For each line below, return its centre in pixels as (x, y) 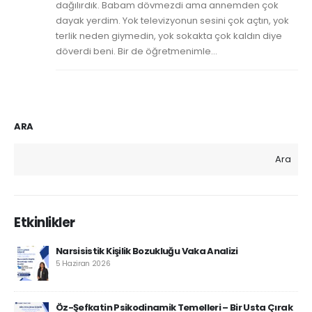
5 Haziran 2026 (83, 264)
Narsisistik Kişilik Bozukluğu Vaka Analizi (147, 251)
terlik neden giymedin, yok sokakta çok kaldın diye (169, 36)
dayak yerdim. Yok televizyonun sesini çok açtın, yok (172, 20)
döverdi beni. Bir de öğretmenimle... (136, 51)
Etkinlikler (45, 222)
